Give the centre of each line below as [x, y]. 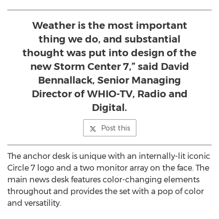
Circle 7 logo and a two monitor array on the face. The [108, 168]
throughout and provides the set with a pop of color [106, 191]
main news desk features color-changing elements [103, 180]
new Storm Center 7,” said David [109, 66]
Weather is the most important [109, 25]
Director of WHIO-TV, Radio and [109, 94]
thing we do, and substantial [109, 39]
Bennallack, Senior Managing [109, 80]
